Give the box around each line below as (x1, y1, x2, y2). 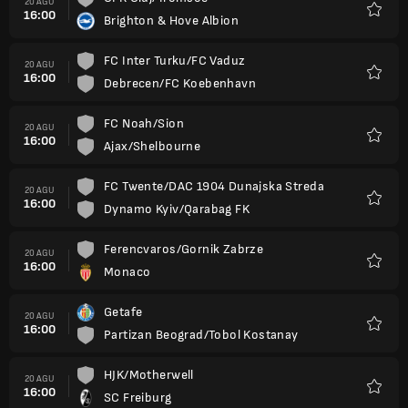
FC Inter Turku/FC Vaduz (104, 53, 246, 68)
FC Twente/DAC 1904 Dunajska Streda (104, 178, 324, 194)
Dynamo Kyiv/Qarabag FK (104, 201, 250, 217)
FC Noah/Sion (104, 116, 184, 131)
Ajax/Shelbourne (104, 138, 201, 154)
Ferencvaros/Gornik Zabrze (104, 241, 264, 257)
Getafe (104, 304, 143, 320)
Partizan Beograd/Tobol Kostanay (104, 327, 299, 342)
